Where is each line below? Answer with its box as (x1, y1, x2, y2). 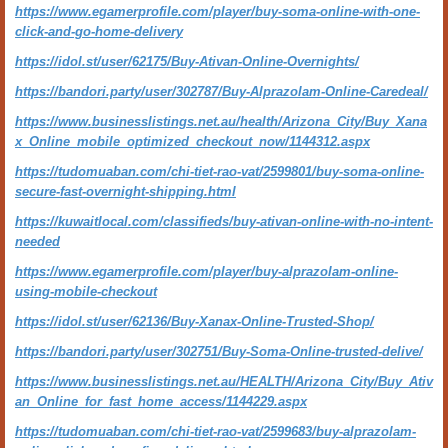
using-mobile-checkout (15, 284, 157, 299)
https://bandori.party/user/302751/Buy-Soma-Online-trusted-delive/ (15, 344, 423, 359)
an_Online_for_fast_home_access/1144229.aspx (15, 394, 307, 409)
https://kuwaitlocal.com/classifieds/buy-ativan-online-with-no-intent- (15, 214, 433, 229)
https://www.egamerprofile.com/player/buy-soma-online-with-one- (15, 4, 420, 19)
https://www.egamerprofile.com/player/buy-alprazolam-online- (15, 264, 398, 279)
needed (15, 234, 60, 249)
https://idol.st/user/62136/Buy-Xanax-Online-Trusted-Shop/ (15, 314, 374, 329)
